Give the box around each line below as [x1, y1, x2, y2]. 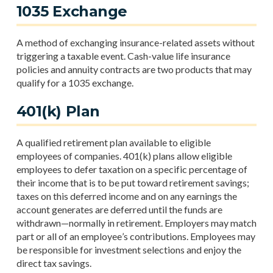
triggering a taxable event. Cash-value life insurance [16, 50, 230, 62]
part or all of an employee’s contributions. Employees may [16, 230, 255, 242]
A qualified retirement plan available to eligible [16, 136, 211, 148]
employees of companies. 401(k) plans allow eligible [16, 150, 232, 161]
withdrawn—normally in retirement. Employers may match [16, 217, 257, 229]
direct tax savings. [16, 257, 91, 269]
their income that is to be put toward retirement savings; [16, 177, 249, 188]
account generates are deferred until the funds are [16, 204, 222, 215]
